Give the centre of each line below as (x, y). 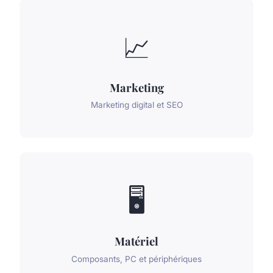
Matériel (136, 241)
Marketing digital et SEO (136, 105)
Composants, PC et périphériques (136, 259)
